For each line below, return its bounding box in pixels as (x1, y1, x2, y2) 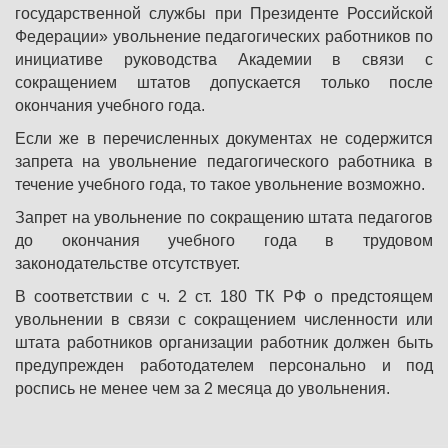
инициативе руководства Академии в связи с (15, 51, 433, 69)
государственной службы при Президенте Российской (15, 5, 433, 23)
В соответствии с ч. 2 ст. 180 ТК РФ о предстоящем (15, 288, 433, 306)
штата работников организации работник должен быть (15, 334, 433, 352)
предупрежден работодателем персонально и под (15, 357, 433, 375)
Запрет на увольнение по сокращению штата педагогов (15, 209, 433, 227)
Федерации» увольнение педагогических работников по (15, 28, 433, 46)
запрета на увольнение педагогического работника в (15, 153, 433, 171)
